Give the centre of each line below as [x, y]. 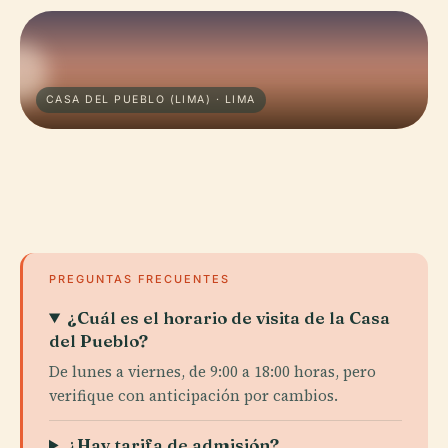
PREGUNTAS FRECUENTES [139, 279]
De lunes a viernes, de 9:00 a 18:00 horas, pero [212, 371]
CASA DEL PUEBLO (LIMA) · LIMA [151, 99]
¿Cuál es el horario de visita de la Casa [229, 317]
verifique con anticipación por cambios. [193, 395]
